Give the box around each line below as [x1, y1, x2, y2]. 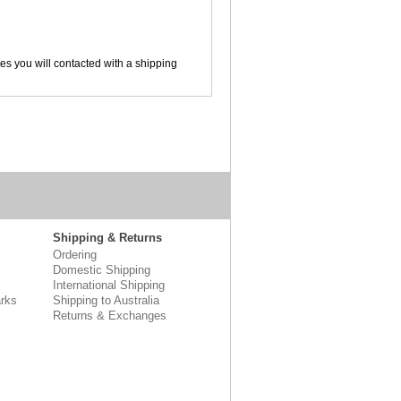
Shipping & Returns [53, 231, 162, 244]
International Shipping [53, 278, 165, 292]
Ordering [53, 248, 97, 261]
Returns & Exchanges [53, 309, 166, 322]
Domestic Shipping [53, 263, 150, 277]
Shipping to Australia [53, 294, 159, 307]
